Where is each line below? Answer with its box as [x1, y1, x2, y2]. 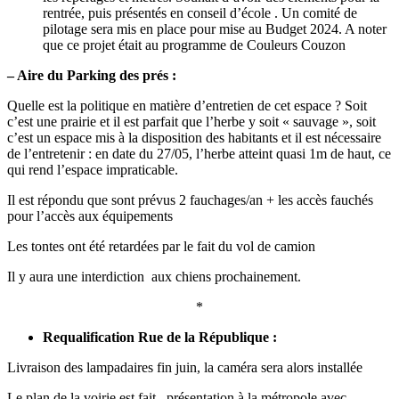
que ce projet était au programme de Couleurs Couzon [43, 37, 346, 53]
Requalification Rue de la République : [43, 329, 277, 345]
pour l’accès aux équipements [7, 208, 176, 224]
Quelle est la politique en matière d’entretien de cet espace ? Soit [7, 97, 367, 113]
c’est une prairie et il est [7, 113, 142, 129]
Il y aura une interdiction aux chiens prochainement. [7, 268, 301, 284]
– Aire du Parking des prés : [7, 67, 176, 83]
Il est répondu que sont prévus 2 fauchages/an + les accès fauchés [7, 191, 373, 208]
